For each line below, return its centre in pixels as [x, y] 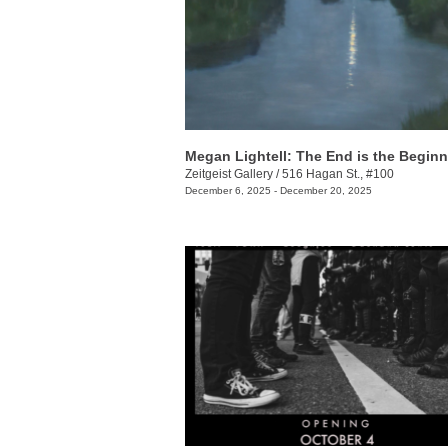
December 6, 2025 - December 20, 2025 [278, 190]
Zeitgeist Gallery [229, 173]
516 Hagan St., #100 [338, 173]
